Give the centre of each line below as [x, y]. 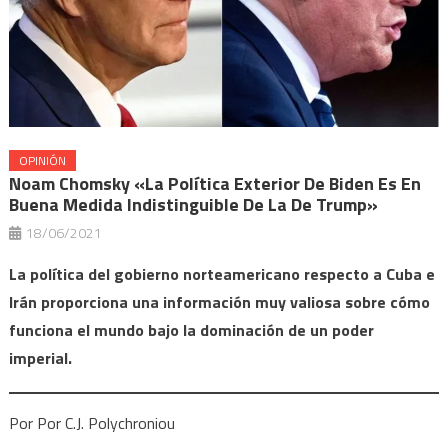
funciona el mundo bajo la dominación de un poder [191, 329]
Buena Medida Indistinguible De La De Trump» [193, 204]
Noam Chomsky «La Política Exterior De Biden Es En [214, 183]
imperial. [40, 357]
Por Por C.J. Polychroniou [91, 422]
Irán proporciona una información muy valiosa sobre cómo [219, 301]
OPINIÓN [42, 160]
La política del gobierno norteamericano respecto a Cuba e [221, 273]
